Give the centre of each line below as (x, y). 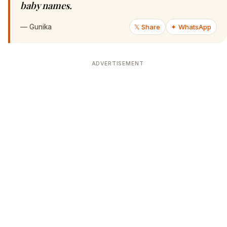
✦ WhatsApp (191, 27)
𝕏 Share (147, 27)
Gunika (41, 27)
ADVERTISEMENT (118, 64)
